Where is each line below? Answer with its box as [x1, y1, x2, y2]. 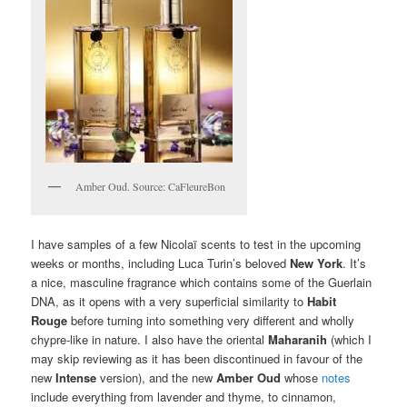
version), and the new [96, 368, 217, 386]
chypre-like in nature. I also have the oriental [31, 330, 269, 348]
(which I [331, 330, 372, 348]
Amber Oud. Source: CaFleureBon [75, 179, 226, 194]
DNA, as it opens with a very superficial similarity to [31, 292, 308, 310]
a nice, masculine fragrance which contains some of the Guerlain [31, 273, 372, 291]
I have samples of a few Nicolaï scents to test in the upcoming [31, 234, 362, 253]
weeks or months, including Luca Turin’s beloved [31, 253, 291, 272]
